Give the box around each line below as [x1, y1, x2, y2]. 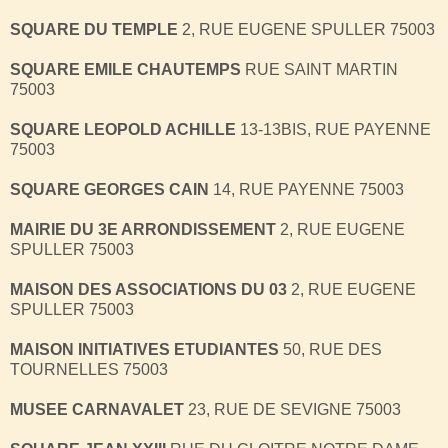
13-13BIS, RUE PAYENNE [240, 120, 431, 138]
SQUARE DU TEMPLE [10, 20, 178, 38]
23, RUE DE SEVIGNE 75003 [184, 400, 401, 418]
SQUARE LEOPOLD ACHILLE [10, 120, 240, 138]
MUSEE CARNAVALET [10, 400, 184, 418]
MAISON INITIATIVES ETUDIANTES [10, 340, 279, 358]
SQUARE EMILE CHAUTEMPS [10, 60, 245, 78]
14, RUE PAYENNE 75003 [209, 180, 404, 198]
